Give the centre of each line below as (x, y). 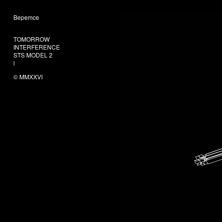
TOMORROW (31, 39)
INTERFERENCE (37, 47)
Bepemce (26, 17)
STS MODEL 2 (33, 55)
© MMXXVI (28, 77)
